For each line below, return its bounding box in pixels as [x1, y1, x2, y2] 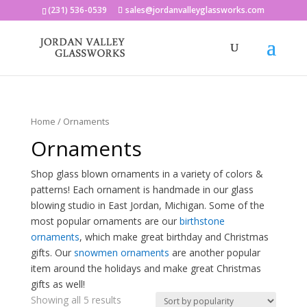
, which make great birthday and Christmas [79, 230, 269, 243]
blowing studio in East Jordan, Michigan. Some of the [30, 198, 265, 212]
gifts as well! [30, 277, 85, 291]
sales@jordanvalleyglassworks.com [125, 4, 265, 16]
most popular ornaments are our [30, 214, 180, 228]
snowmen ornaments [73, 245, 169, 259]
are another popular [169, 245, 260, 259]
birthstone [179, 214, 225, 228]
